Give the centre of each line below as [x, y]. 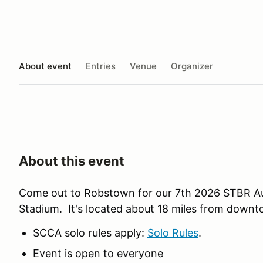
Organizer [192, 66]
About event [45, 66]
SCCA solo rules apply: [90, 233]
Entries [101, 66]
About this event [72, 161]
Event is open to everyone [98, 253]
